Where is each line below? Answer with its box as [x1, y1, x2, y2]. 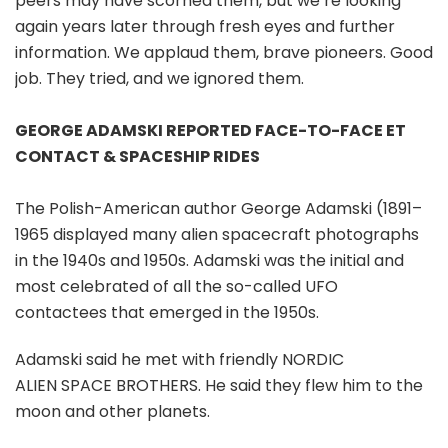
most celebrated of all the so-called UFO [15, 275, 338, 299]
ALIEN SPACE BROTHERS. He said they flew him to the [15, 374, 423, 398]
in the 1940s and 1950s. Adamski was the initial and [15, 249, 404, 273]
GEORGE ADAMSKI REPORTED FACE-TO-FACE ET [15, 119, 406, 143]
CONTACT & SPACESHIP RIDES [15, 145, 260, 169]
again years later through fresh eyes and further [15, 15, 395, 39]
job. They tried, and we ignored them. [15, 67, 304, 91]
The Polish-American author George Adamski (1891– [15, 197, 422, 221]
